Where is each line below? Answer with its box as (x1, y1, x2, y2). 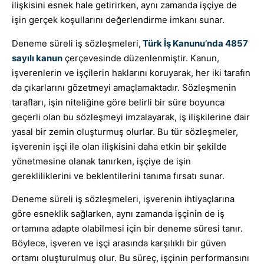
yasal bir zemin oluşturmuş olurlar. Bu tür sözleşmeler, (12, 126, 238, 137)
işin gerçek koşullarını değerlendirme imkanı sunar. (12, 14, 225, 26)
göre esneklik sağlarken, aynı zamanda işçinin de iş (12, 208, 225, 220)
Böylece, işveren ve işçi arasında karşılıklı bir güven (12, 237, 226, 249)
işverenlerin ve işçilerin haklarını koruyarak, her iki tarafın (12, 67, 250, 78)
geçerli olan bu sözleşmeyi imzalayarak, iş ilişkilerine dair (12, 111, 250, 123)
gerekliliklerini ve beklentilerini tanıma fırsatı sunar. (12, 170, 225, 181)
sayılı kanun (12, 52, 62, 64)
